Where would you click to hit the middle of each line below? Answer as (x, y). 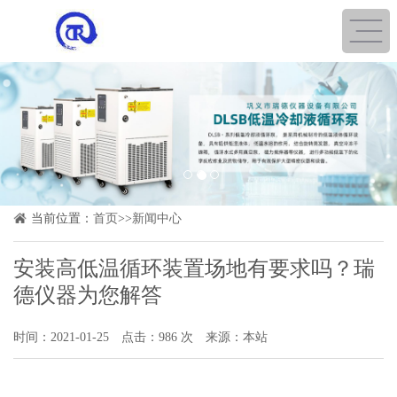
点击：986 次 (157, 337)
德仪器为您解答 (88, 295)
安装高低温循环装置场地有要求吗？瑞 (194, 268)
